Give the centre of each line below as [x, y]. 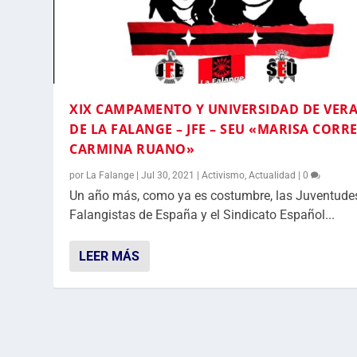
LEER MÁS [110, 257]
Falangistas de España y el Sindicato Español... [202, 215]
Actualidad [273, 176]
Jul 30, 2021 [168, 176]
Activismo [224, 176]
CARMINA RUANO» [132, 149]
